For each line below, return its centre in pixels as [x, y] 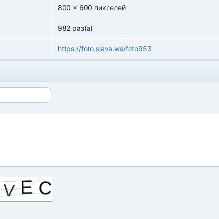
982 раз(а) [75, 28]
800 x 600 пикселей [92, 8]
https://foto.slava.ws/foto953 [105, 49]
